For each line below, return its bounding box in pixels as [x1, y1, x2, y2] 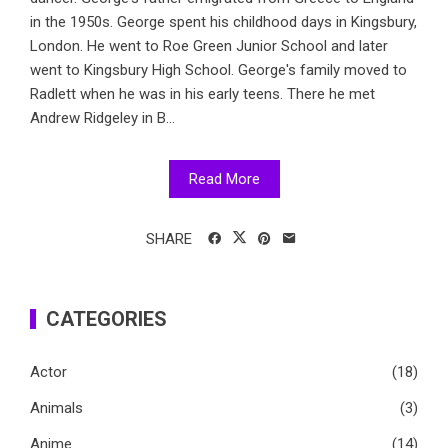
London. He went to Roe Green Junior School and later [30, 37, 388, 56]
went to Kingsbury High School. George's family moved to [30, 61, 407, 80]
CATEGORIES [46, 307, 167, 332]
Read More [188, 170, 260, 189]
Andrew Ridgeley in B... [30, 109, 175, 128]
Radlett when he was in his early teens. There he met [30, 85, 375, 104]
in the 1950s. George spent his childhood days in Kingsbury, [30, 13, 417, 32]
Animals [30, 399, 83, 418]
